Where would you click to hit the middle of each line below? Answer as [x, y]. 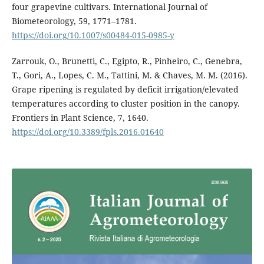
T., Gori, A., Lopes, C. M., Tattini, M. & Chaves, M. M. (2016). [129, 75]
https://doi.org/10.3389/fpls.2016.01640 [88, 131]
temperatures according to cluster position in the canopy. [126, 103]
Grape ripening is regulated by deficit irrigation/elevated [125, 89]
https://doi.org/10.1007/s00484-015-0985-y [93, 35]
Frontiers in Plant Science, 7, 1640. [80, 117]
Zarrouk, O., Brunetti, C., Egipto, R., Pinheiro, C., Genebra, [127, 61]
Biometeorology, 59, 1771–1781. [74, 21]
